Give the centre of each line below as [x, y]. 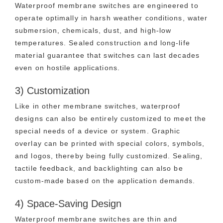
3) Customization [52, 90]
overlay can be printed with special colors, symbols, [110, 143]
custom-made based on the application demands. [105, 180]
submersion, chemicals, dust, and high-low [93, 30]
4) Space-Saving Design [68, 203]
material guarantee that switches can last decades [107, 55]
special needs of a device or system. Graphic [98, 131]
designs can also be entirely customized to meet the [111, 118]
